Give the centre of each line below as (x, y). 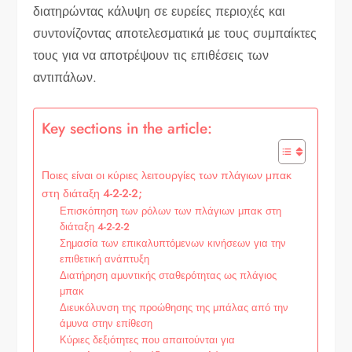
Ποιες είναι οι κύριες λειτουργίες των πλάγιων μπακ (167, 175)
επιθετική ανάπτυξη (105, 258)
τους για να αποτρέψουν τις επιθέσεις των (151, 55)
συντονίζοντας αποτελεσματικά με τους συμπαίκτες (175, 33)
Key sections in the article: (127, 128)
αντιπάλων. (65, 77)
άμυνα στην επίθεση (106, 323)
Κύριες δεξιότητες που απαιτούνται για (148, 339)
